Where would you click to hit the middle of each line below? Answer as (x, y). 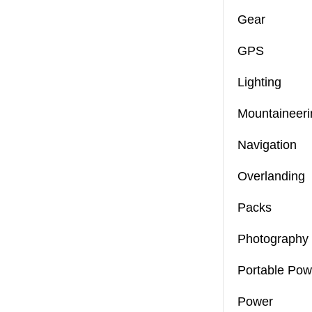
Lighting (259, 83)
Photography (273, 239)
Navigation (267, 145)
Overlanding (271, 177)
